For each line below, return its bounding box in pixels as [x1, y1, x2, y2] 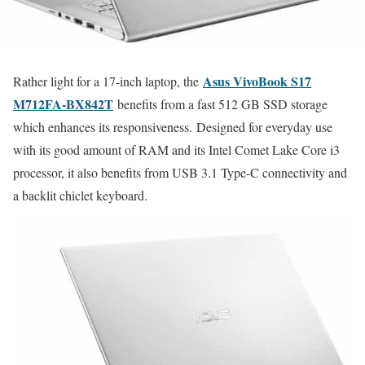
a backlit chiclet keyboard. [13, 186, 147, 204]
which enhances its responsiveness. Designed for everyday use [13, 117, 332, 135]
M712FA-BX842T [13, 94, 113, 113]
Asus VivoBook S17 [203, 71, 311, 90]
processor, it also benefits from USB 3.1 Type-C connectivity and [13, 163, 347, 181]
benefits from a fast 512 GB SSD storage [113, 95, 328, 112]
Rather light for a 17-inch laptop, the [13, 72, 203, 90]
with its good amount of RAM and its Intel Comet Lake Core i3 [13, 140, 340, 158]
